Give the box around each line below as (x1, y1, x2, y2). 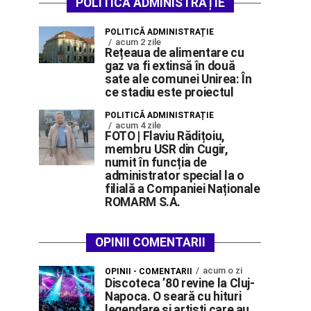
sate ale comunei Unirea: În (105, 72, 252, 86)
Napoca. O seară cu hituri (105, 289, 242, 303)
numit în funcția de (105, 155, 207, 169)
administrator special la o (105, 169, 244, 183)
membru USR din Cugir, (105, 142, 228, 156)
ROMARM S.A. (105, 195, 181, 209)
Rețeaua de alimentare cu (105, 46, 244, 60)
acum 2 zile (115, 37, 161, 47)
